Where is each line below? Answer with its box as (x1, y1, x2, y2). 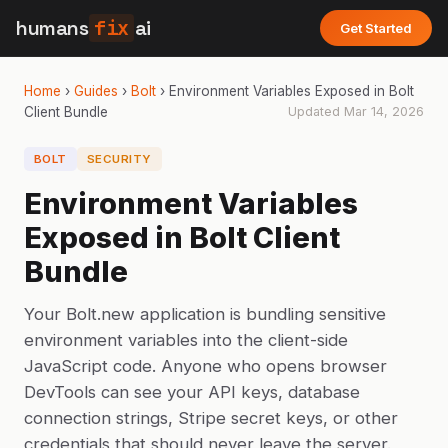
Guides (74, 83, 118, 99)
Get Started (340, 20, 412, 36)
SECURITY (86, 152, 152, 166)
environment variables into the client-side (24, 330, 348, 350)
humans (16, 15, 88, 41)
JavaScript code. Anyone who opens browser (24, 356, 387, 376)
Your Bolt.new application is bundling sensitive (24, 304, 386, 324)
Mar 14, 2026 (344, 104, 424, 119)
